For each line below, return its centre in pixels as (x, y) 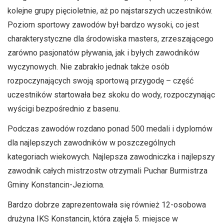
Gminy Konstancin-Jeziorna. (56, 185)
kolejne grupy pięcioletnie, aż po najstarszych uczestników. (110, 11)
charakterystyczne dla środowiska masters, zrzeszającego (110, 39)
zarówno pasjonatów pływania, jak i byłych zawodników (103, 53)
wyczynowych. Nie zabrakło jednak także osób (88, 67)
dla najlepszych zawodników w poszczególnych (91, 143)
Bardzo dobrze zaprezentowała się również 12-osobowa (107, 205)
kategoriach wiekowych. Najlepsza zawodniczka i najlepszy (111, 157)
